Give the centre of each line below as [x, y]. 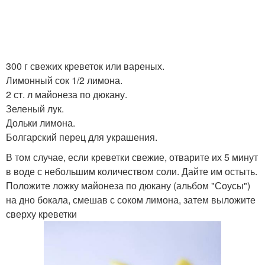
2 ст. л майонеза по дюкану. [67, 94]
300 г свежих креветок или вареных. [85, 66]
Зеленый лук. [35, 109]
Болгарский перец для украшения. [82, 137]
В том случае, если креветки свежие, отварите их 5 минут [132, 157]
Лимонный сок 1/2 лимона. [64, 80]
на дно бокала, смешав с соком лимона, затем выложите [131, 200]
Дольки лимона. [41, 123]
